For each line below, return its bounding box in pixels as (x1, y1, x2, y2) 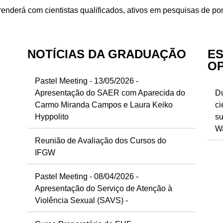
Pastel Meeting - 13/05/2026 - (35, 76, 139, 85)
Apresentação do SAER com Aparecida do (35, 88, 186, 97)
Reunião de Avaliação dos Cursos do (35, 136, 167, 145)
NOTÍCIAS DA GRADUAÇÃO (27, 47, 187, 61)
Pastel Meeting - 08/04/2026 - (35, 172, 139, 181)
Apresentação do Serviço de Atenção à (35, 184, 173, 193)
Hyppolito (35, 112, 69, 121)
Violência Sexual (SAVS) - (35, 196, 128, 205)
